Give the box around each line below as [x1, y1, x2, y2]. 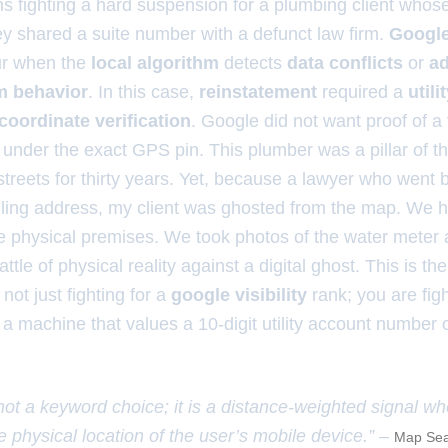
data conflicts [287, 53, 403, 73]
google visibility [171, 285, 307, 305]
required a [317, 82, 408, 102]
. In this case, [88, 82, 199, 102]
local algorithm [91, 53, 219, 73]
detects [219, 53, 287, 73]
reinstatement [199, 82, 317, 102]
